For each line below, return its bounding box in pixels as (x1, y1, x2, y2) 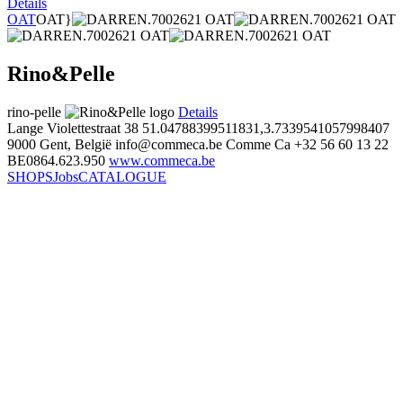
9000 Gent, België (7, 136, 112, 152)
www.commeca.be (109, 152, 215, 168)
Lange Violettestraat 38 (7, 120, 142, 136)
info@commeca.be (115, 136, 222, 152)
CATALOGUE (78, 168, 166, 184)
